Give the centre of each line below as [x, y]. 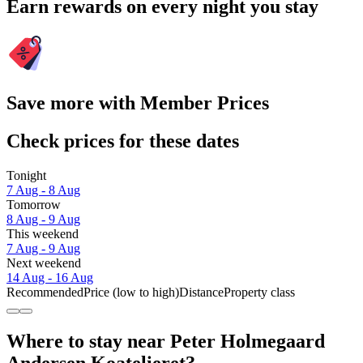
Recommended [45, 292]
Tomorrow [34, 204]
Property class [259, 292]
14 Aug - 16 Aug [50, 277]
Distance [201, 292]
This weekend [43, 233]
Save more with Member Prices [138, 102]
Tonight [26, 175]
